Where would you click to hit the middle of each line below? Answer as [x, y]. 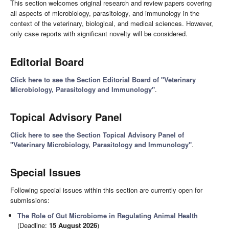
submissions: [30, 200]
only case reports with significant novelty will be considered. [99, 33]
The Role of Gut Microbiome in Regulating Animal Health [108, 215]
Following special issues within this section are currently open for [106, 190]
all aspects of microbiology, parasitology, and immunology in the [105, 13]
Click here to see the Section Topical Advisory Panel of [97, 135]
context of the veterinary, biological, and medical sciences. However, [112, 23]
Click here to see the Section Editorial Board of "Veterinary [103, 79]
